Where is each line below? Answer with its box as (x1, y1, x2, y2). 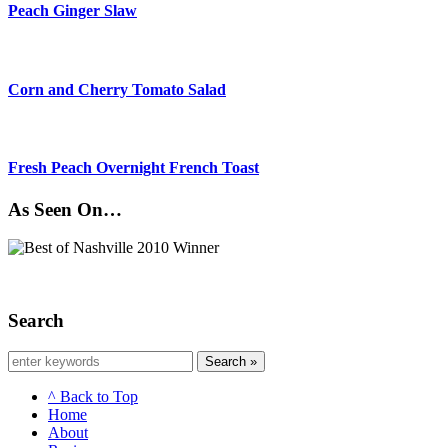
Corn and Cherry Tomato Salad (8, 80, 226, 98)
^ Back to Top (48, 387, 138, 405)
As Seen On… (8, 198, 122, 220)
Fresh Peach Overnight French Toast (8, 159, 259, 177)
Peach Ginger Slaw (8, 2, 137, 20)
